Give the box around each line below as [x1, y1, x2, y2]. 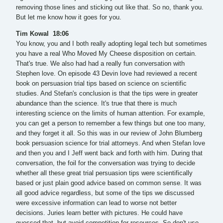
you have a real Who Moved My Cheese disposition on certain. [16, 50, 197, 57]
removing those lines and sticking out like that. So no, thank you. [16, 3, 204, 11]
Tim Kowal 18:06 [16, 30, 71, 37]
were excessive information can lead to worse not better [16, 199, 177, 207]
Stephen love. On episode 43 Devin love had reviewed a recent [16, 70, 197, 77]
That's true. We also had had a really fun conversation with [16, 60, 185, 67]
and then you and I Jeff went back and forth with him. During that [16, 149, 203, 157]
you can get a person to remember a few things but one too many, [16, 119, 206, 127]
